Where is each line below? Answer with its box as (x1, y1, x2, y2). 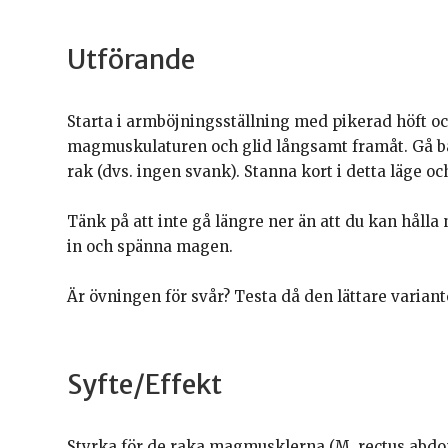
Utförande (67, 41, 196, 76)
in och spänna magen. (67, 236, 234, 256)
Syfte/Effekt (67, 366, 223, 401)
